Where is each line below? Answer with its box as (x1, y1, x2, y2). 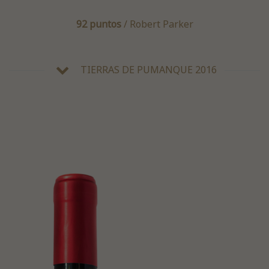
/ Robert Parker (121, 17, 193, 31)
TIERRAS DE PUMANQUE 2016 (80, 63, 217, 77)
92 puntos (76, 17, 121, 31)
